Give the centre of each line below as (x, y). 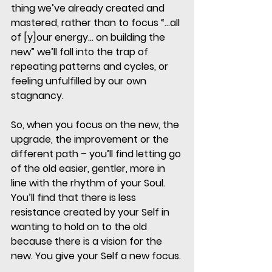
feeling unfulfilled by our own (80, 81)
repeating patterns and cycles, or (91, 67)
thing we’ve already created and (89, 8)
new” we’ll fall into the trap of (81, 52)
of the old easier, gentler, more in (89, 169)
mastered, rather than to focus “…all (97, 23)
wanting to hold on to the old (80, 227)
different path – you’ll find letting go (97, 154)
